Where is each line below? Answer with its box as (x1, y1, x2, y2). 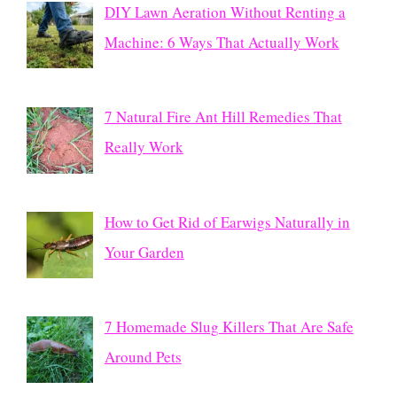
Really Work (104, 136, 183, 158)
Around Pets (104, 346, 182, 368)
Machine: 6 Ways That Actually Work (104, 32, 339, 53)
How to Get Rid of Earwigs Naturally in (104, 211, 350, 232)
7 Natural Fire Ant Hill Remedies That (104, 106, 342, 128)
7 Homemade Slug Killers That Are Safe (104, 316, 354, 338)
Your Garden (104, 241, 184, 262)
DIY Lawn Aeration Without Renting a (104, 2, 346, 23)
